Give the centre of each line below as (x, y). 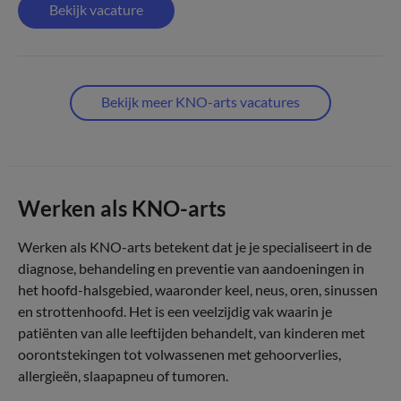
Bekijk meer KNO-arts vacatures (200, 102)
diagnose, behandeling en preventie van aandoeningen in (191, 268)
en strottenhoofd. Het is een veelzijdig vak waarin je (175, 311)
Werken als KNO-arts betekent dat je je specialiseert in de (195, 247)
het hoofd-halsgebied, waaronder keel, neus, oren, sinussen (198, 290)
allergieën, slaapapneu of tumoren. (123, 375)
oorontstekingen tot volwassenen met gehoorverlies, (179, 354)
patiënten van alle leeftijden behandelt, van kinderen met (192, 333)
